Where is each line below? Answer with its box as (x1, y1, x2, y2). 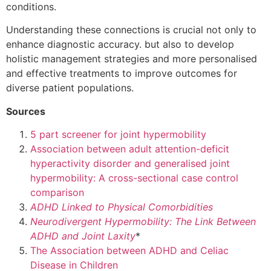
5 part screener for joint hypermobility (30, 128, 206, 141)
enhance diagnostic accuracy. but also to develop (6, 38, 234, 51)
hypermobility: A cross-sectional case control (30, 172, 238, 184)
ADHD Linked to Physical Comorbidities (30, 201, 213, 214)
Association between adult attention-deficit (30, 143, 229, 155)
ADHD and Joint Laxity (30, 230, 135, 243)
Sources (6, 105, 45, 117)
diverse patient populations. (6, 82, 134, 94)
